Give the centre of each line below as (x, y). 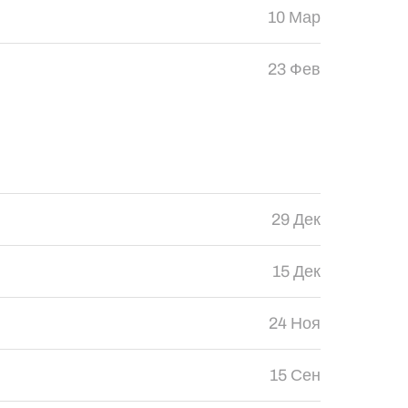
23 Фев (294, 69)
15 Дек (296, 271)
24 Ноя (294, 323)
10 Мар (294, 17)
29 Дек (296, 219)
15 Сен (295, 375)
